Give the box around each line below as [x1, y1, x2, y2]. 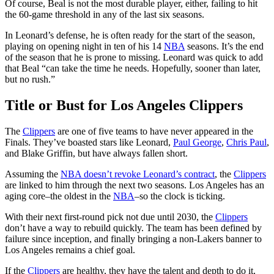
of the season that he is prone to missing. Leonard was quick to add [5, 52, 263, 63]
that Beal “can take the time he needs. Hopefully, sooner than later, [5, 63, 261, 74]
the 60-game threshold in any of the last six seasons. [5, 9, 204, 20]
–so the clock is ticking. [135, 190, 225, 201]
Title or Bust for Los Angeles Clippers [5, 97, 243, 113]
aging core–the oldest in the [5, 190, 113, 201]
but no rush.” [5, 74, 55, 85]
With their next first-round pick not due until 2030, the [5, 211, 215, 222]
